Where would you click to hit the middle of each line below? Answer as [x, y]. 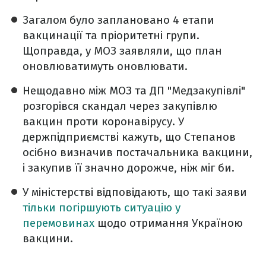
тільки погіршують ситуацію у [102, 207]
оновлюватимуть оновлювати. [105, 66]
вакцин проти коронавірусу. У [103, 121]
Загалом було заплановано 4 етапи [118, 20]
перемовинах [58, 223]
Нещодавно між [66, 90]
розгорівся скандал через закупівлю [120, 106]
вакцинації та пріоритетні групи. [111, 35]
